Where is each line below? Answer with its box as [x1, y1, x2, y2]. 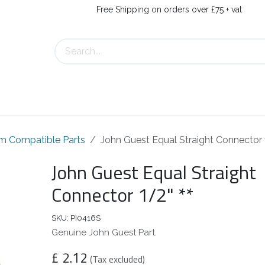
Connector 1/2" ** [51, 180, 194, 209]
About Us [11, 94, 52, 106]
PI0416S [70, 214, 101, 223]
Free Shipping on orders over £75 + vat [96, 4, 242, 14]
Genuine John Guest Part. [51, 227, 157, 238]
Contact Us [68, 94, 118, 106]
